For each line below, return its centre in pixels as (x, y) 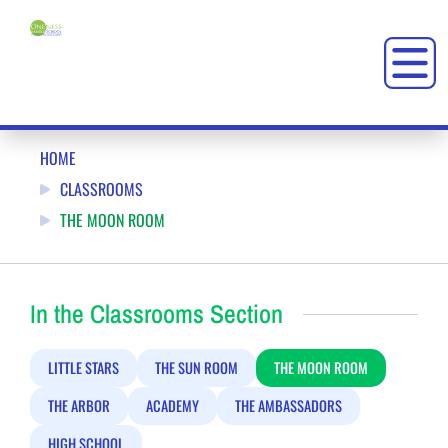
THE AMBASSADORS (288, 405)
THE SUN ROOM (196, 367)
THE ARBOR (79, 405)
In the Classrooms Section (156, 314)
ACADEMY (172, 405)
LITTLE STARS (83, 367)
